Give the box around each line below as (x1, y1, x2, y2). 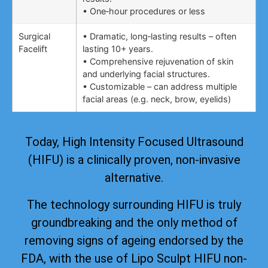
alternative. (105, 170, 163, 185)
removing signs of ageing (25, 233, 159, 248)
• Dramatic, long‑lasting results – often (83, 31, 236, 42)
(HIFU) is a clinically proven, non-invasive (28, 153, 240, 167)
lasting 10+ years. (83, 44, 153, 54)
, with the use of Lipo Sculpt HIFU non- (44, 251, 247, 266)
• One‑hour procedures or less (83, 6, 205, 17)
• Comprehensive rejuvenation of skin (83, 56, 233, 67)
